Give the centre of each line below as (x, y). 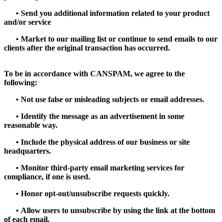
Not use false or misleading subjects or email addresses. (111, 99)
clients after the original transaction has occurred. (87, 48)
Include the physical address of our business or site (104, 142)
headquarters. (28, 151)
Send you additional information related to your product (114, 13)
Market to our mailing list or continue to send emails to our (118, 39)
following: (21, 82)
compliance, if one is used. (47, 176)
